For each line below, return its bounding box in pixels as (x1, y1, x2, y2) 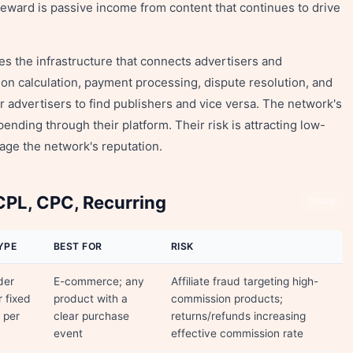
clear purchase (54, 310, 129, 322)
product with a (54, 292, 128, 305)
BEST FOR (54, 240, 102, 252)
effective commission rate (171, 327, 303, 340)
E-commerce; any (54, 275, 144, 288)
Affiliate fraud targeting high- (171, 275, 318, 288)
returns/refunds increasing (171, 310, 306, 322)
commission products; (171, 292, 283, 305)
